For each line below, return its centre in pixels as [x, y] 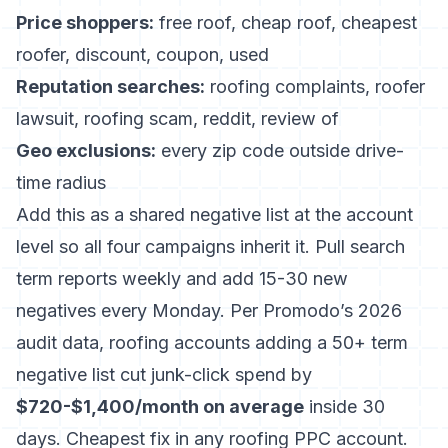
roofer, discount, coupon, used [142, 54]
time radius [61, 182]
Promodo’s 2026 [332, 310]
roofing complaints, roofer [315, 86]
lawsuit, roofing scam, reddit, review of [177, 118]
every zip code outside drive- [280, 150]
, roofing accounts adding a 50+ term [253, 342]
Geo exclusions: [86, 150]
